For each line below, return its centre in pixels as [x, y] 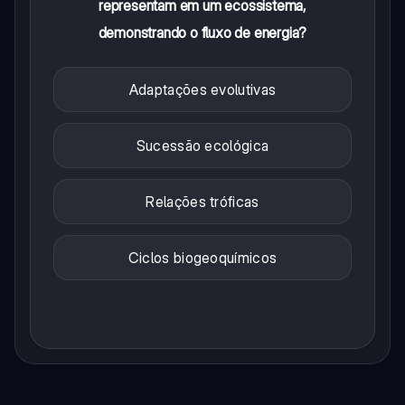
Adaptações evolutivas [202, 90]
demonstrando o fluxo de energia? [202, 33]
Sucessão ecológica [202, 146]
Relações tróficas [202, 202]
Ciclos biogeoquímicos [202, 258]
